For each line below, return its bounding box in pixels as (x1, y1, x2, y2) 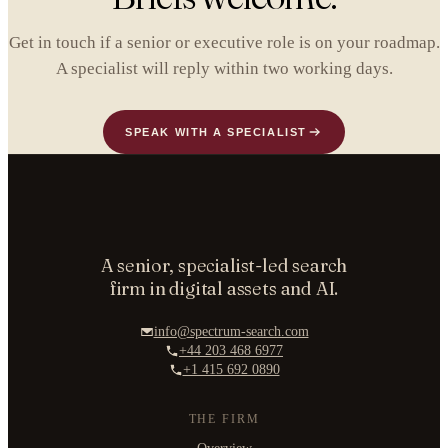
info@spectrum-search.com (153, 324, 309, 339)
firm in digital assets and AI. (109, 277, 339, 300)
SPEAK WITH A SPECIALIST (125, 126, 307, 138)
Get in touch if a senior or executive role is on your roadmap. (8, 33, 440, 52)
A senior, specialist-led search (100, 254, 348, 277)
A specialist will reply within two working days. (55, 59, 393, 78)
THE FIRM (188, 413, 260, 425)
